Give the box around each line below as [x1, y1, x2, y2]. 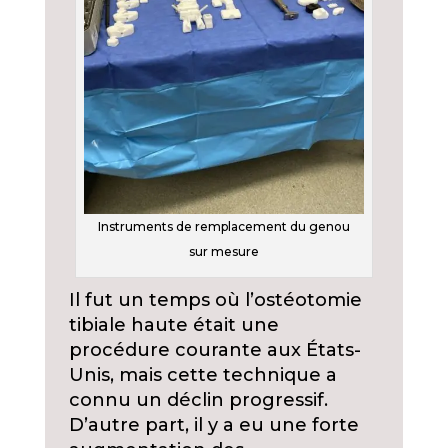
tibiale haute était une [68, 314, 279, 337]
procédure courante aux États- [68, 339, 361, 362]
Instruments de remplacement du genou [97, 219, 350, 235]
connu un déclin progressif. [68, 389, 328, 412]
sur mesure [188, 244, 259, 260]
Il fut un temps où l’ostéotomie [68, 289, 362, 312]
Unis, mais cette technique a [68, 364, 337, 387]
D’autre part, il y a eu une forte [68, 414, 359, 437]
